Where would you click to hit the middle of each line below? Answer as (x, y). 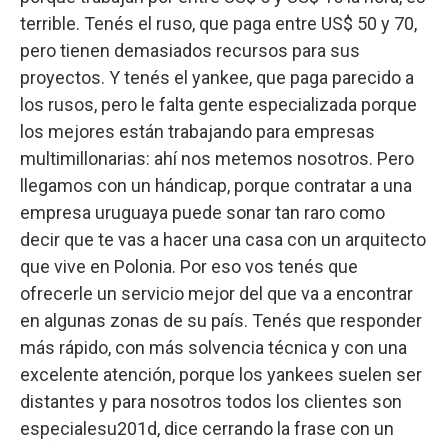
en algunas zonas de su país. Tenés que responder (221, 321)
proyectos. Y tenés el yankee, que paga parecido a (217, 78)
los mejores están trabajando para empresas (197, 132)
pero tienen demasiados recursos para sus (190, 51)
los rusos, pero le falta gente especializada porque (218, 105)
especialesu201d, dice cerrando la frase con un (207, 429)
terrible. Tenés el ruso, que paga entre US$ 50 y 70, (218, 24)
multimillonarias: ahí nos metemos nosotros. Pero (217, 159)
